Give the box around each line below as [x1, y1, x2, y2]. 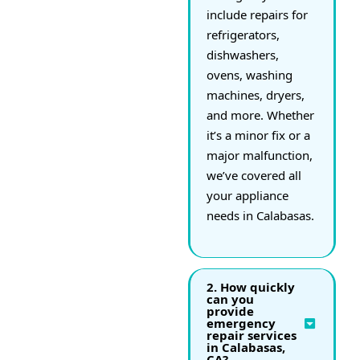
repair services [207, 326, 297, 343]
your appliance [207, 186, 288, 203]
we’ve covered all [207, 166, 301, 183]
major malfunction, [207, 146, 313, 163]
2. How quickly [207, 278, 295, 295]
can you [207, 290, 254, 307]
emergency [207, 314, 276, 331]
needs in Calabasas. [207, 207, 314, 223]
